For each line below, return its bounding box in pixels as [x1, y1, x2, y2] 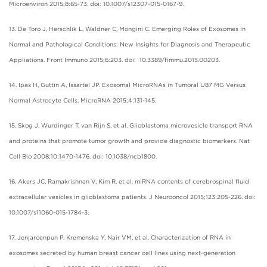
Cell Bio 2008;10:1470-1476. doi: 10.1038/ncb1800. [9, 152, 157, 160]
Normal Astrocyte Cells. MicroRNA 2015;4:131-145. [9, 96, 156, 104]
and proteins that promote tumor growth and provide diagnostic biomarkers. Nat [9, 136, 250, 144]
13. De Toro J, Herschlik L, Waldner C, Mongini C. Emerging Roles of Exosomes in [9, 24, 246, 32]
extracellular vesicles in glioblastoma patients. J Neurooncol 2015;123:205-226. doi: [9, 193, 257, 200]
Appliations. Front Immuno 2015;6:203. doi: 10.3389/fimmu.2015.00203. [9, 55, 220, 63]
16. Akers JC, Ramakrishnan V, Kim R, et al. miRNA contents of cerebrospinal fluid [9, 177, 249, 185]
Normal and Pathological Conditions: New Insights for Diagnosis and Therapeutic [9, 40, 250, 48]
